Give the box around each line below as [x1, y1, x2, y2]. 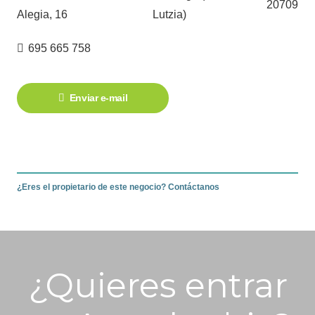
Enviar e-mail [69, 91, 128, 103]
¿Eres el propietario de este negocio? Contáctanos [17, 182, 219, 193]
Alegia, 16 [17, 8, 67, 20]
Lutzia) [153, 8, 187, 20]
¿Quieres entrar [27, 265, 288, 307]
